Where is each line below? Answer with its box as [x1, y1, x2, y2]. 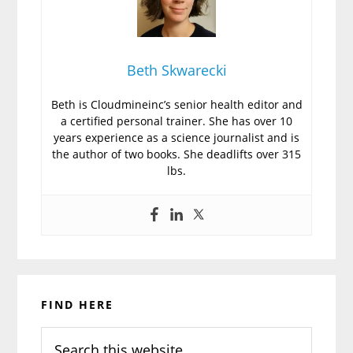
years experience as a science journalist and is [54, 129, 299, 145]
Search [40, 327, 82, 345]
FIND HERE [41, 296, 114, 312]
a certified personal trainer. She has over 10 [61, 113, 292, 128]
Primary [17, 274, 93, 301]
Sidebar [17, 303, 89, 329]
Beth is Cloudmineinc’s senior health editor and [50, 96, 303, 112]
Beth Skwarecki [126, 60, 227, 80]
